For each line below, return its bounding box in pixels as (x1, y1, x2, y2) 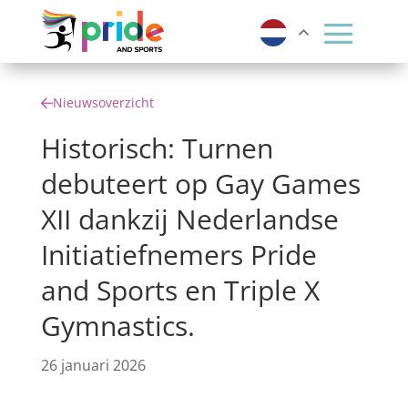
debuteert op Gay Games (40, 165, 361, 202)
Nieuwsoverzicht (52, 94, 154, 111)
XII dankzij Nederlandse (40, 200, 339, 238)
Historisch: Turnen (40, 129, 273, 167)
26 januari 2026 (40, 355, 146, 375)
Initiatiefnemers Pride (40, 236, 317, 273)
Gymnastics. (40, 307, 202, 344)
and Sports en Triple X (40, 271, 320, 309)
